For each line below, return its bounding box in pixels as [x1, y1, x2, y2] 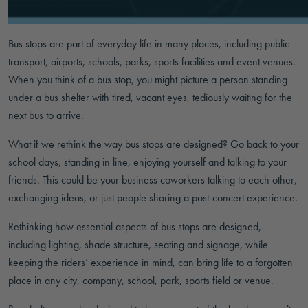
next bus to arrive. [8, 108, 84, 122]
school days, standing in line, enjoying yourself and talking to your [8, 155, 287, 169]
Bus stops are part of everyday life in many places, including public [8, 36, 289, 51]
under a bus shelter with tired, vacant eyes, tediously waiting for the [8, 90, 292, 104]
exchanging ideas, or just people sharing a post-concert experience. [8, 190, 298, 205]
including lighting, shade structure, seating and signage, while [8, 237, 268, 252]
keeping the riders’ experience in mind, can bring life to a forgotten [8, 255, 293, 269]
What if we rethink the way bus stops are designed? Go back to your [8, 137, 299, 151]
